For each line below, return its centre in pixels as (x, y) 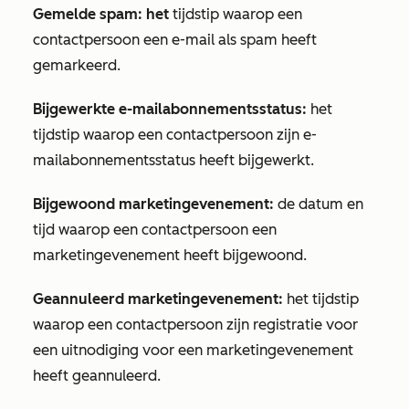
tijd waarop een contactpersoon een (155, 230)
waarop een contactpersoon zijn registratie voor (195, 325)
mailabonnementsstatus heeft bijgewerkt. (173, 160)
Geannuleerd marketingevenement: (158, 299)
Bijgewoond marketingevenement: (153, 204)
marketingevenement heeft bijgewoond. (170, 255)
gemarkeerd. (77, 65)
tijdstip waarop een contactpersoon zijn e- (175, 135)
